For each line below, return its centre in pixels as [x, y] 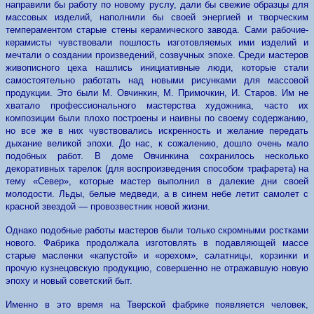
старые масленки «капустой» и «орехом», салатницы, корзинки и [157, 255]
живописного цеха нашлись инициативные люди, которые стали [157, 68]
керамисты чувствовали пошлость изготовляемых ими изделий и [157, 42]
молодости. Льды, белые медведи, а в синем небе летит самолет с [157, 194]
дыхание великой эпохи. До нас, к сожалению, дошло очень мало [157, 143]
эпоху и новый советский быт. [69, 281]
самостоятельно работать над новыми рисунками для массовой [157, 80]
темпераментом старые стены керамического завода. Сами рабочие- [157, 30]
